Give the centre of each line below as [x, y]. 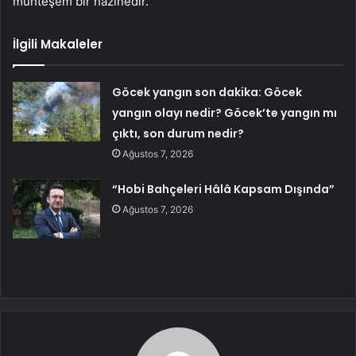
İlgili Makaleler [58, 44]
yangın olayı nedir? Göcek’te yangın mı [225, 112]
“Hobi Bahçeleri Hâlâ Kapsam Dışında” [224, 189]
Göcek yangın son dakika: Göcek [207, 92]
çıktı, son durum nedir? [178, 133]
